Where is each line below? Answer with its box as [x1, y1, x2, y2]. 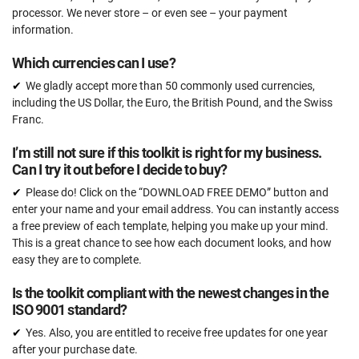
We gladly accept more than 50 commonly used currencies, [26, 79, 315, 93]
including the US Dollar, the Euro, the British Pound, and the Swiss [12, 96, 333, 110]
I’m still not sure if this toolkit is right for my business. [12, 144, 321, 162]
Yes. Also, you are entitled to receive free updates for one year [26, 326, 328, 340]
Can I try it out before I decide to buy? [12, 161, 227, 179]
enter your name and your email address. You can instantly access [12, 203, 339, 216]
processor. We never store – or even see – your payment [12, 6, 288, 20]
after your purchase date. [12, 343, 138, 357]
